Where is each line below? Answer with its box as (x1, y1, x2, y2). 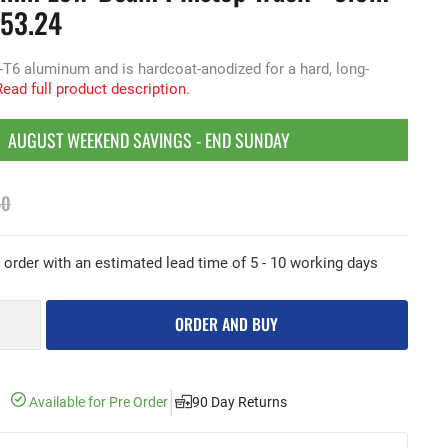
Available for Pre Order (26, 394, 169, 410)
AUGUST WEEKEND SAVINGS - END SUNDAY (8, 126, 291, 153)
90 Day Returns (192, 394, 288, 410)
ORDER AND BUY (175, 311, 279, 336)
